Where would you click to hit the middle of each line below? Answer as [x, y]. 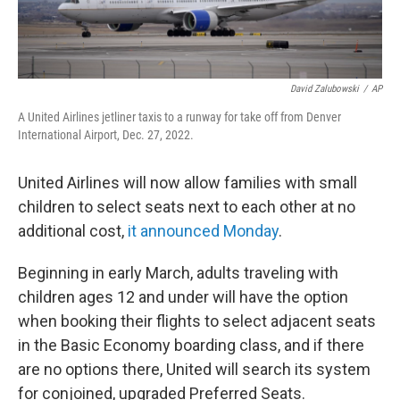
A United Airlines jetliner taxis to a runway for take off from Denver [179, 117]
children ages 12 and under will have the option [183, 296]
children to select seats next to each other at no [187, 206]
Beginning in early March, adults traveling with [178, 272]
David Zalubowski [325, 88]
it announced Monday [203, 230]
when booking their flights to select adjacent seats [197, 321]
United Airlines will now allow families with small [187, 182]
